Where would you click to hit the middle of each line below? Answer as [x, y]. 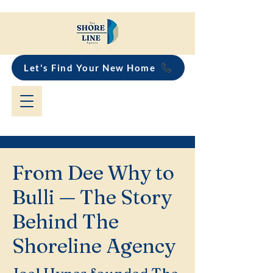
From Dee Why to [93, 172]
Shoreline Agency [94, 246]
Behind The [66, 221]
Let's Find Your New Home [90, 68]
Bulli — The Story [92, 197]
